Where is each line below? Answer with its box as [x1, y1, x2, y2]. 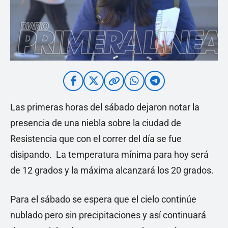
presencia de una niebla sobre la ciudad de [10, 117, 181, 128]
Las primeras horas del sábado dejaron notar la [10, 101, 199, 112]
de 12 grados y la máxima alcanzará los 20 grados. [10, 164, 214, 176]
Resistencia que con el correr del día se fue [10, 133, 182, 144]
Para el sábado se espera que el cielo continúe [10, 193, 196, 205]
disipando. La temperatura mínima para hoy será [10, 149, 209, 160]
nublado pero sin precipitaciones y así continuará [10, 209, 206, 220]
